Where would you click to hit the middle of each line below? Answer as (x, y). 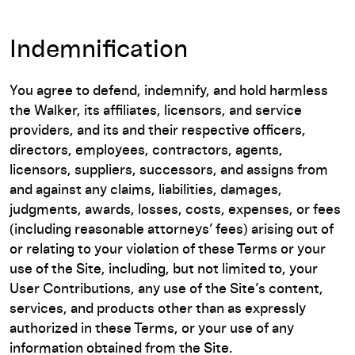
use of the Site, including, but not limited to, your (164, 269)
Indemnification (99, 50)
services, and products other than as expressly (158, 309)
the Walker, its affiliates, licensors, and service (156, 111)
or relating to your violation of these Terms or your (168, 250)
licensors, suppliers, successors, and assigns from (169, 170)
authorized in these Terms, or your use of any (152, 329)
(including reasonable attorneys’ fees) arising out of (172, 230)
